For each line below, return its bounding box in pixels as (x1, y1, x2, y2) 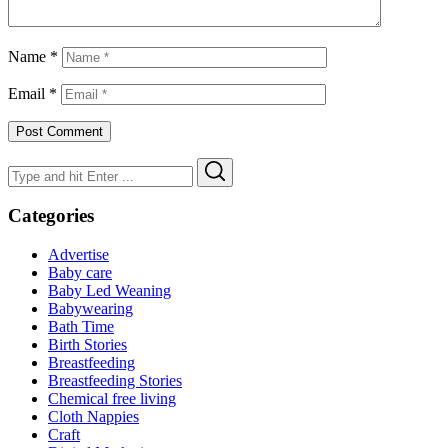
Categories (8, 205, 94, 227)
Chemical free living (48, 389, 176, 407)
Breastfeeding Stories (48, 371, 182, 389)
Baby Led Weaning (48, 281, 171, 299)
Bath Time (48, 317, 114, 335)
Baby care (48, 263, 112, 281)
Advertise (48, 245, 109, 263)
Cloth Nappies (48, 407, 139, 425)
